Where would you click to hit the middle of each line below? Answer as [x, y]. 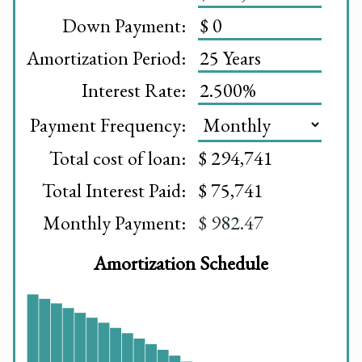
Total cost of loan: [117, 158]
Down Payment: [124, 26]
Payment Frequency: [107, 125]
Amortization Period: [106, 58]
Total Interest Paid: [114, 191]
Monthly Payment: [114, 223]
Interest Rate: [133, 90]
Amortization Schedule [181, 263]
